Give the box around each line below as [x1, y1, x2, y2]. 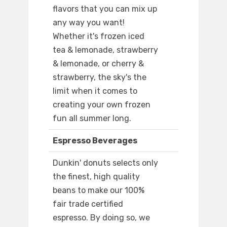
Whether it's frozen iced [53, 31, 144, 42]
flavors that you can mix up [53, 4, 157, 14]
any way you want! [53, 18, 125, 28]
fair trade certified [53, 199, 123, 209]
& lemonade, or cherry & [53, 59, 144, 69]
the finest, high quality [53, 172, 140, 182]
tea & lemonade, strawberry [53, 45, 158, 55]
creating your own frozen [53, 100, 150, 110]
